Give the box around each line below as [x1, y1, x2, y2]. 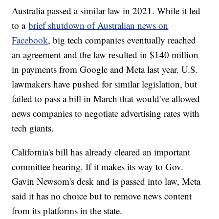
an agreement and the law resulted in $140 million [12, 48, 199, 61]
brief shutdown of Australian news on [28, 19, 169, 31]
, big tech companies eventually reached [48, 33, 197, 46]
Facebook [12, 33, 48, 46]
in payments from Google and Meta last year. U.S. [12, 63, 198, 75]
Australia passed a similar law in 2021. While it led [12, 4, 201, 17]
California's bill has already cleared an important [12, 145, 191, 158]
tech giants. [12, 121, 54, 134]
